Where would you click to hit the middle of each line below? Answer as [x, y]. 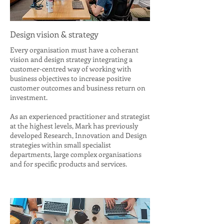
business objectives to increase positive [70, 78]
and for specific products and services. [68, 164]
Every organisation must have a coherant [74, 50]
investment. [29, 97]
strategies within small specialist [60, 145]
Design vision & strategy [54, 34]
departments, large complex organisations [76, 154]
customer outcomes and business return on [78, 88]
